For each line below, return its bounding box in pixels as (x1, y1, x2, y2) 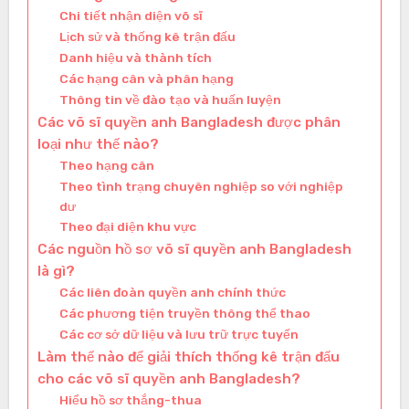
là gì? (37, 263, 75, 280)
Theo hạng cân (58, 158, 154, 173)
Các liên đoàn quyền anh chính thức (58, 285, 286, 300)
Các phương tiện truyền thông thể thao (58, 306, 310, 321)
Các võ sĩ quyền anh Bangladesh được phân (37, 114, 341, 131)
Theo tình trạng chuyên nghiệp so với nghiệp (58, 179, 343, 194)
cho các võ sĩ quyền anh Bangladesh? (37, 371, 300, 388)
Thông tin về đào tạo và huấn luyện (58, 92, 281, 108)
